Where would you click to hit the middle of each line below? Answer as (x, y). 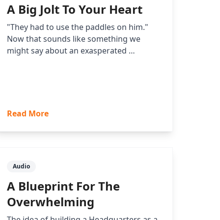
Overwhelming (51, 202)
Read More (28, 114)
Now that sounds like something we (74, 39)
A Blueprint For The (64, 186)
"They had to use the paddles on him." (78, 27)
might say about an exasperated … (71, 51)
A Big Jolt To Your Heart (75, 9)
